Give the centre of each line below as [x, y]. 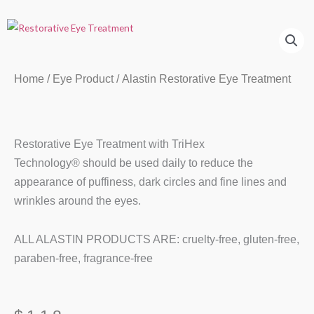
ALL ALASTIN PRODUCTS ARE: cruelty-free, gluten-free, [157, 240]
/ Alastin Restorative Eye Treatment [202, 79]
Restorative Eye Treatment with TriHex [109, 144]
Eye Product [83, 79]
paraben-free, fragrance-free [83, 259]
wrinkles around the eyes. [77, 201]
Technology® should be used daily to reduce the [134, 163]
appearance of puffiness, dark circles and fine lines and [150, 182]
